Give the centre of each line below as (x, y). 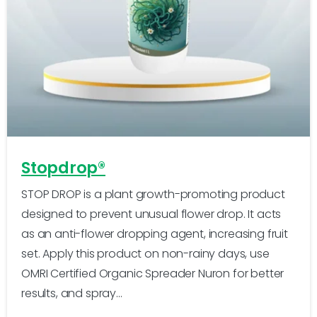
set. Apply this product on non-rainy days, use (145, 253)
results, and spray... (72, 293)
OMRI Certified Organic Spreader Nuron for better (153, 273)
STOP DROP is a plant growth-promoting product (153, 194)
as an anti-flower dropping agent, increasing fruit (155, 234)
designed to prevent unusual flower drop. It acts (151, 214)
